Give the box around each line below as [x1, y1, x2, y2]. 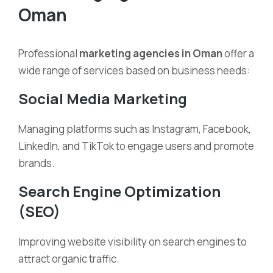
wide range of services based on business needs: [18, 63, 250, 77]
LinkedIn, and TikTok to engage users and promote [18, 139, 254, 153]
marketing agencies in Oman [79, 46, 222, 60]
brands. [18, 156, 55, 170]
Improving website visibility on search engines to [18, 235, 247, 249]
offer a [222, 46, 254, 60]
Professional [18, 46, 79, 60]
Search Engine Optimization [18, 181, 221, 201]
